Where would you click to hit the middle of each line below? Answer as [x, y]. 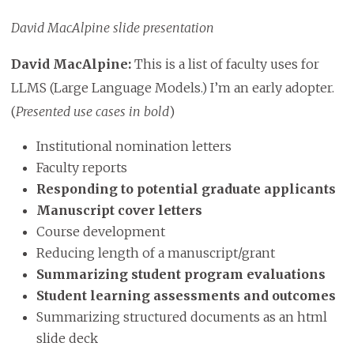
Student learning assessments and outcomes [186, 296]
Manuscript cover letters [119, 211]
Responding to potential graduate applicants [186, 189]
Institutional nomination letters [134, 147]
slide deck [67, 339]
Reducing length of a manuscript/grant [155, 253]
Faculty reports [83, 168]
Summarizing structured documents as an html [181, 317]
